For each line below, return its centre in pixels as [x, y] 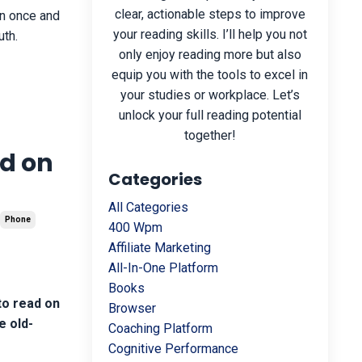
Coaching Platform [160, 328]
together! [210, 135]
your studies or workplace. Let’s [210, 95]
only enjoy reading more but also [210, 55]
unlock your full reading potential [210, 115]
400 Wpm [135, 227]
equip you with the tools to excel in [210, 75]
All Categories [148, 207]
